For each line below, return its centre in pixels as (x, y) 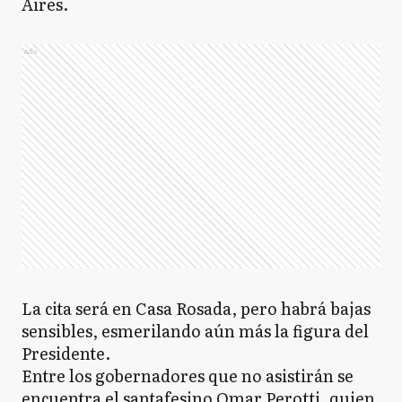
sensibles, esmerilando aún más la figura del (195, 331)
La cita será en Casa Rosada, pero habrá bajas (196, 308)
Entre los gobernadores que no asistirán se (188, 376)
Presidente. (66, 353)
